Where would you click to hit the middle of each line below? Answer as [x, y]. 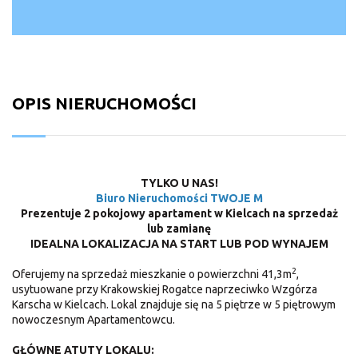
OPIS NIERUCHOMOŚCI [104, 103]
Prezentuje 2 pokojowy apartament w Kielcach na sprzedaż [179, 213]
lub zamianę [179, 228]
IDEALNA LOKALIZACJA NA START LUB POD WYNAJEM [179, 243]
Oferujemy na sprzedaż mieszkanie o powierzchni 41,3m [152, 274]
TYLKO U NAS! [179, 183]
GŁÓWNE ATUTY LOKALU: [83, 350]
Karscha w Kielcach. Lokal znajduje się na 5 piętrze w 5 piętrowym [174, 304]
